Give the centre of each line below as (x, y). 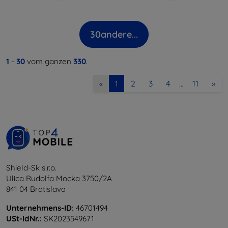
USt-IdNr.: (24, 219)
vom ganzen (49, 61)
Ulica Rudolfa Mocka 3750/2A (59, 178)
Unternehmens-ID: (40, 208)
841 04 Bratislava (36, 189)
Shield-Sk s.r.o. (31, 168)
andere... (119, 34)
